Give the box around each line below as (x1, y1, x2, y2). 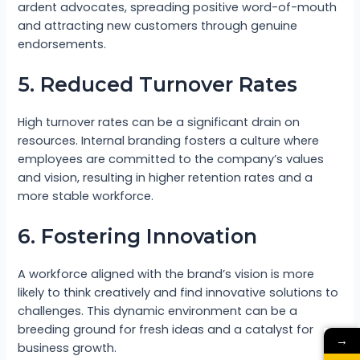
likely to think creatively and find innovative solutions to (18, 284, 339, 301)
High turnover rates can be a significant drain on (18, 114, 301, 131)
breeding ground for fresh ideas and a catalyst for (18, 321, 314, 338)
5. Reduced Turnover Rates (18, 72, 298, 97)
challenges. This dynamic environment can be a (18, 303, 298, 320)
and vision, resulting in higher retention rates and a (18, 170, 313, 186)
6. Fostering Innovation (18, 224, 258, 249)
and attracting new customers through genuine (18, 17, 298, 34)
